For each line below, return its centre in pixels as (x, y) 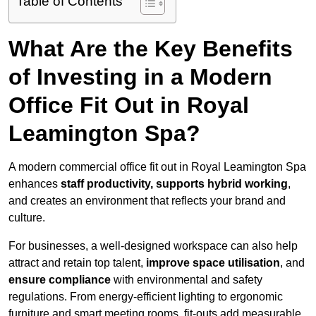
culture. (27, 218)
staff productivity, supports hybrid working (174, 184)
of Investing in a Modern (140, 77)
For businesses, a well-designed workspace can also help (153, 246)
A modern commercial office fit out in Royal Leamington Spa (157, 167)
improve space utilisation (212, 263)
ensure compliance (60, 280)
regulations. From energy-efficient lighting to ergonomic (146, 297)
